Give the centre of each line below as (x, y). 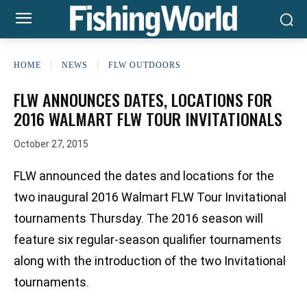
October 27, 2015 (51, 144)
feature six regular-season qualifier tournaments (148, 240)
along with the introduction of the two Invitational (150, 261)
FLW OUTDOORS (145, 65)
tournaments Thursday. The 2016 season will (138, 219)
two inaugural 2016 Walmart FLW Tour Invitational (150, 197)
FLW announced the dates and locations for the (144, 176)
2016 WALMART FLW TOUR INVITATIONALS (148, 119)
